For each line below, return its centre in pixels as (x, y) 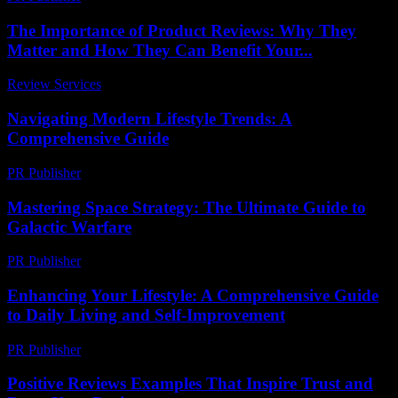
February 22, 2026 (141, 172)
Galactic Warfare (69, 227)
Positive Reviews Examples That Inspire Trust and (190, 384)
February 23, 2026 (141, 349)
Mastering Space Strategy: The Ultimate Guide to (187, 207)
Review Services (54, 84)
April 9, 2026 (126, 261)
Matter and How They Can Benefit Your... (160, 50)
